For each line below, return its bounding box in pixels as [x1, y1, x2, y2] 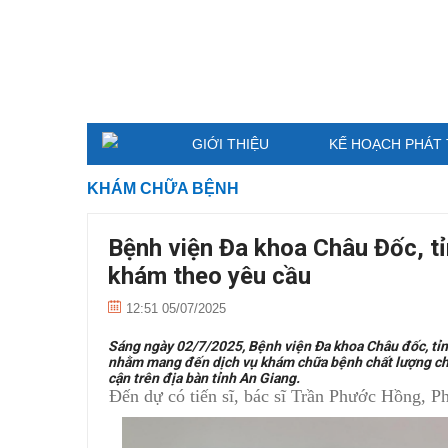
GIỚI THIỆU [192, 136, 269, 152]
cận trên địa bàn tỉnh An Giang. [108, 370, 300, 386]
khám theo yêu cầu [108, 262, 311, 290]
